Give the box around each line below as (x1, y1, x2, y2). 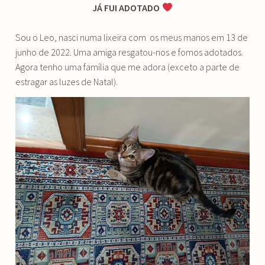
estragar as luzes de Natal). (15, 76, 118, 88)
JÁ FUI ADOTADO (92, 1, 162, 14)
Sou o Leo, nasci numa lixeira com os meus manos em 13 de (15, 31, 248, 44)
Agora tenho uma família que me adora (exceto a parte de (15, 61, 240, 73)
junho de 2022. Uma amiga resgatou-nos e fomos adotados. (15, 46, 244, 59)
